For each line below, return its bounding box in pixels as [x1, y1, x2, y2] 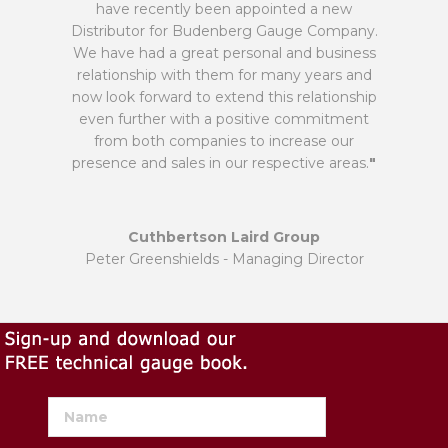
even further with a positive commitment [79, 109, 369, 128]
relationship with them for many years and [76, 65, 372, 84]
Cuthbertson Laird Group [128, 227, 320, 246]
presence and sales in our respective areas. [72, 153, 369, 172]
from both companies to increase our [94, 131, 354, 150]
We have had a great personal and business [72, 43, 376, 62]
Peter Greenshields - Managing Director [84, 249, 364, 268]
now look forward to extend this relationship [71, 87, 377, 106]
